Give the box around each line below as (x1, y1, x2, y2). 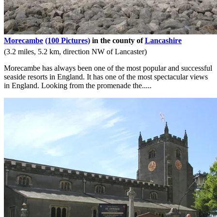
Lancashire (145, 36, 182, 45)
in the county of (90, 36, 145, 45)
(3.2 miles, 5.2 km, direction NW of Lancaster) (4, 47, 147, 56)
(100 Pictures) (45, 36, 90, 45)
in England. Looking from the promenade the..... (4, 81, 152, 90)
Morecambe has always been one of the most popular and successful (4, 64, 212, 73)
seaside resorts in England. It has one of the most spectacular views (4, 73, 208, 81)
